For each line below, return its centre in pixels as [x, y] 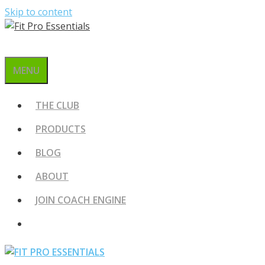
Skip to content [38, 12]
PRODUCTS [61, 129]
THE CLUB [57, 105]
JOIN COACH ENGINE [81, 200]
